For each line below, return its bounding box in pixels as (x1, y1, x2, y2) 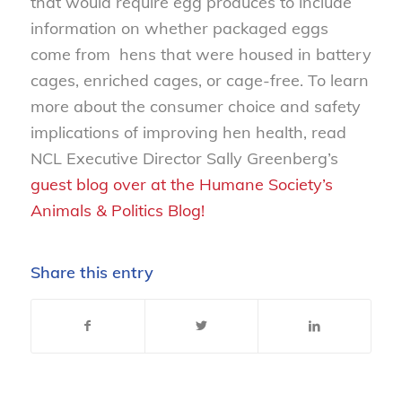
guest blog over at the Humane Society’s (30, 173, 333, 195)
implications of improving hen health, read (30, 121, 346, 143)
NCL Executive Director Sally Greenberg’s (30, 147, 338, 169)
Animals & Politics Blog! (30, 199, 205, 221)
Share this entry (30, 261, 153, 283)
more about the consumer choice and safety (30, 95, 361, 117)
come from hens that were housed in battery (30, 43, 371, 65)
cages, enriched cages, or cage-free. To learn (30, 69, 369, 91)
